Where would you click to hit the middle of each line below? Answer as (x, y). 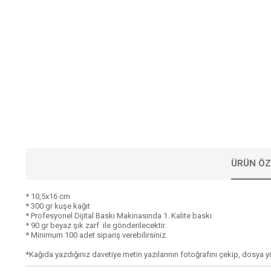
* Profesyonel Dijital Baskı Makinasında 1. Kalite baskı (119, 216)
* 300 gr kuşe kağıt (58, 206)
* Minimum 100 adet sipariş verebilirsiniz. (96, 235)
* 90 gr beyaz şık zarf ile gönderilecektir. (96, 225)
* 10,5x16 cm (48, 196)
